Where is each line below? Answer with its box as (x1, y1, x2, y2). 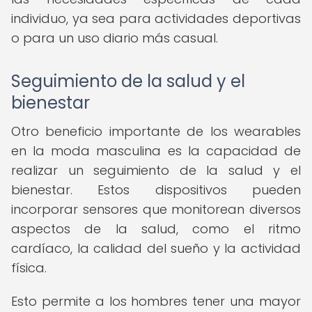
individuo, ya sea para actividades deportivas (11, 10, 301, 27)
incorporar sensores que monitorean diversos (11, 201, 301, 218)
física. (11, 259, 47, 276)
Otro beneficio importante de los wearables (11, 123, 301, 140)
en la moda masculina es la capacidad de (11, 142, 301, 159)
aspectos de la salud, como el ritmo (11, 220, 301, 237)
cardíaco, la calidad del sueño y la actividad (11, 240, 301, 257)
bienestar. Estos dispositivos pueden (11, 181, 301, 198)
